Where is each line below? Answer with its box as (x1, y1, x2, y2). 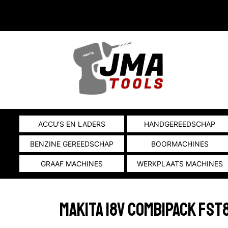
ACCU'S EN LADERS (38, 120, 106, 128)
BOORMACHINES (151, 139, 209, 148)
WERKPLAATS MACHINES (136, 159, 223, 168)
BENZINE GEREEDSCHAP (30, 139, 114, 148)
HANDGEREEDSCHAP (144, 120, 216, 128)
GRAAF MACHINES (41, 159, 103, 168)
